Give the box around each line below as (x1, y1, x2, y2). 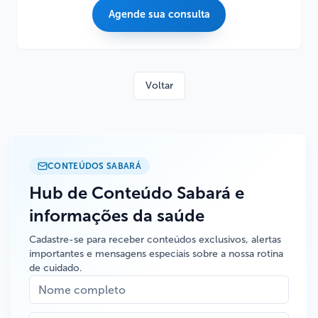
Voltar (145, 79, 173, 92)
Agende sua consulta (108, 8, 210, 21)
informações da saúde (29, 205, 204, 226)
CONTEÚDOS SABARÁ (48, 161, 141, 171)
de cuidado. (29, 262, 82, 274)
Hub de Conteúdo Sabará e (29, 182, 244, 203)
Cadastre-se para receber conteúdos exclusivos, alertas (29, 234, 281, 246)
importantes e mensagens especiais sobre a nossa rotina (29, 248, 283, 260)
